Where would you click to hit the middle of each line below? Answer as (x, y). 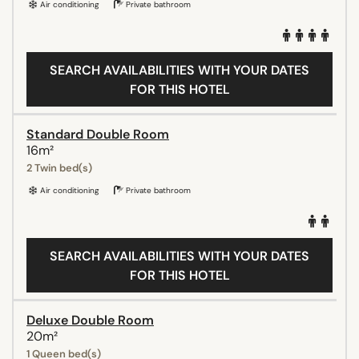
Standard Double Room (98, 134)
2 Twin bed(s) (59, 167)
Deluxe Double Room (90, 320)
